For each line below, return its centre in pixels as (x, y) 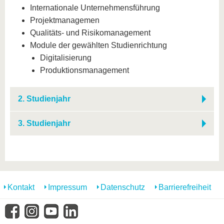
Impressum (67, 187)
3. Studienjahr (44, 123)
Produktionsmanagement (84, 70)
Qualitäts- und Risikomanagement (90, 33)
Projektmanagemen (65, 20)
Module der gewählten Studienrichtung (98, 45)
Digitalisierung (66, 58)
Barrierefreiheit (185, 187)
